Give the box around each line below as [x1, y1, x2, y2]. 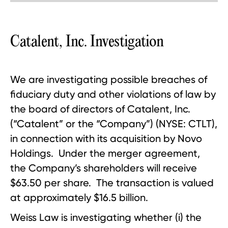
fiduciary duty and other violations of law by [10, 88, 216, 100]
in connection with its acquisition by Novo [10, 132, 202, 145]
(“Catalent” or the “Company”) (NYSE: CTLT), [10, 118, 217, 130]
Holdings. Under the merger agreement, [10, 147, 200, 159]
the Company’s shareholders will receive [10, 162, 197, 174]
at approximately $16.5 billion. [10, 191, 148, 204]
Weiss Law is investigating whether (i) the [10, 211, 202, 223]
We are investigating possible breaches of [10, 73, 207, 85]
